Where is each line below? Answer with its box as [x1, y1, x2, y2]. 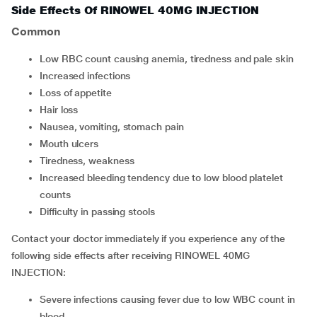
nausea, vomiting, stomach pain [46, 121, 184, 132]
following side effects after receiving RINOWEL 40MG [11, 250, 250, 261]
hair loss [46, 104, 79, 115]
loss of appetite [45, 87, 112, 98]
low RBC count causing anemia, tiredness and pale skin [45, 53, 294, 64]
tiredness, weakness [45, 155, 134, 166]
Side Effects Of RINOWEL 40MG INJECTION [11, 4, 259, 17]
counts [40, 189, 71, 200]
